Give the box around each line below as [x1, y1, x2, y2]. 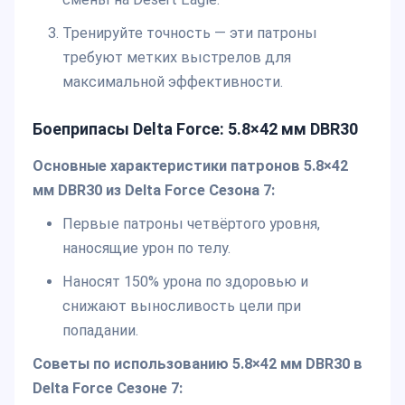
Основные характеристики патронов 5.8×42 [33, 157, 348, 175]
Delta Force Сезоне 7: [33, 380, 183, 398]
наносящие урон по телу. [61, 240, 231, 258]
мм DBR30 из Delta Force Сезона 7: [33, 182, 275, 200]
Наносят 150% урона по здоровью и [61, 273, 308, 291]
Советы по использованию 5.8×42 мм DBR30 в [33, 355, 363, 373]
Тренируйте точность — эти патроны [61, 24, 317, 42]
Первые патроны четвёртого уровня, [61, 215, 320, 233]
